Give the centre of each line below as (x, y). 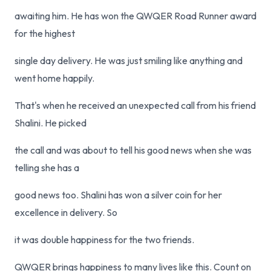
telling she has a (47, 168)
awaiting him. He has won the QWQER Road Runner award (135, 16)
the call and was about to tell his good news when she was (133, 150)
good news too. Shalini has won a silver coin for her (118, 195)
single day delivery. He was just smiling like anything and (129, 60)
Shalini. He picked (51, 123)
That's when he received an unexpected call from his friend (135, 105)
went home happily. (54, 78)
